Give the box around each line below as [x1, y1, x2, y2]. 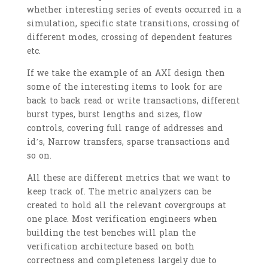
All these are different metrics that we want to [26, 170, 230, 186]
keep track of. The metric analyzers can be [26, 184, 211, 200]
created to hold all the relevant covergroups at [26, 198, 226, 214]
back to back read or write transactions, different [26, 93, 240, 109]
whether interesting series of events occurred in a [26, 2, 241, 18]
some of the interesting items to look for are [26, 80, 222, 95]
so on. [26, 148, 51, 164]
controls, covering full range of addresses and [26, 121, 223, 136]
